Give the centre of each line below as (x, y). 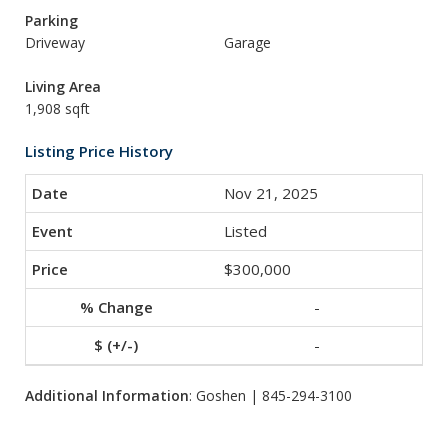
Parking (51, 20)
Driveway (55, 42)
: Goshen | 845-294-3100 (270, 395)
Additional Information (107, 395)
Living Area (63, 86)
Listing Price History (99, 151)
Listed (245, 231)
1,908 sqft (57, 108)
